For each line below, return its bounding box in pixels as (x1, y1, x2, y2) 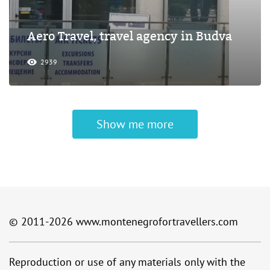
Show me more (96, 116, 174, 133)
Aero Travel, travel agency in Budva (27, 29, 232, 44)
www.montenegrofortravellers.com (76, 215, 238, 229)
